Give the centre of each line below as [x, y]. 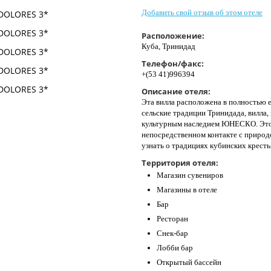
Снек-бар [172, 233]
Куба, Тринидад [168, 47]
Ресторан [172, 219]
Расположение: [173, 36]
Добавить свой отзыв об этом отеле [202, 13]
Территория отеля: [180, 163]
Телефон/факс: [173, 64]
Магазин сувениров [190, 175]
